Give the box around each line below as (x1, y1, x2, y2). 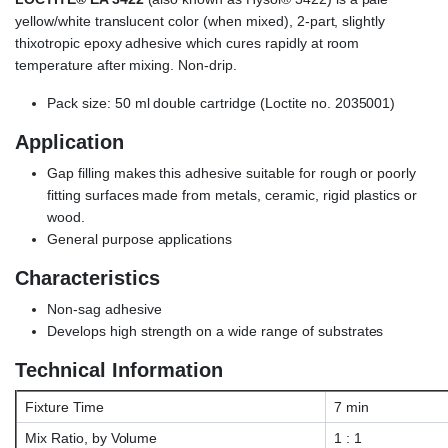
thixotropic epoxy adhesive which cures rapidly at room (15, 35, 360, 52)
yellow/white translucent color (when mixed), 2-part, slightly (15, 13, 386, 30)
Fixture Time (21, 399, 104, 416)
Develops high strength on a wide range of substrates (47, 323, 384, 340)
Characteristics (15, 267, 160, 290)
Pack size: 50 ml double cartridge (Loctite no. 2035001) (47, 95, 396, 112)
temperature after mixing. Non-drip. (15, 57, 237, 74)
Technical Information (15, 359, 223, 382)
